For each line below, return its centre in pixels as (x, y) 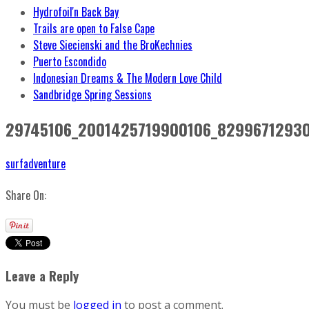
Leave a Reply (42, 275)
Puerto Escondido (70, 61)
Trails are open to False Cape (94, 28)
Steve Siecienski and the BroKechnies (113, 45)
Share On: (26, 195)
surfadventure (36, 163)
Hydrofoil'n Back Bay (76, 12)
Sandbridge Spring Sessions (92, 94)
